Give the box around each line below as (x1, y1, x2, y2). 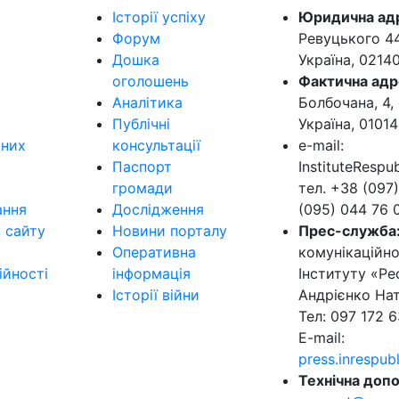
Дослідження (112, 199, 204, 218)
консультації (112, 135, 200, 154)
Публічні (112, 114, 170, 133)
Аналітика (112, 93, 183, 111)
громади (112, 178, 173, 197)
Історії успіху (112, 7, 206, 26)
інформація (112, 264, 191, 282)
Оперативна (112, 242, 196, 261)
